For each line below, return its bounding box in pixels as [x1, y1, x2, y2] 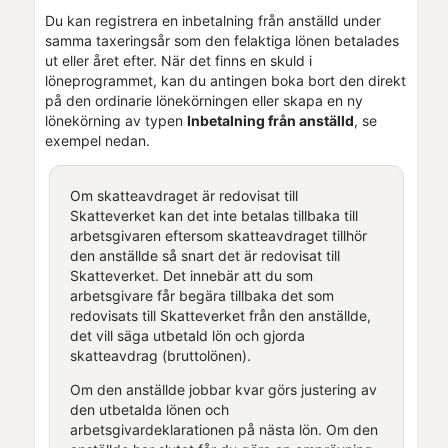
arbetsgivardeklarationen [69, 420, 234, 438]
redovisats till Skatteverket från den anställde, [69, 306, 371, 324]
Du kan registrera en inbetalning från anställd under [45, 11, 381, 29]
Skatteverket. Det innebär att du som [69, 266, 313, 284]
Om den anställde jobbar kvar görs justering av [69, 380, 377, 398]
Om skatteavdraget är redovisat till [69, 186, 298, 204]
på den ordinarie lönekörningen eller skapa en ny [45, 91, 363, 109]
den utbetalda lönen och [69, 400, 229, 418]
